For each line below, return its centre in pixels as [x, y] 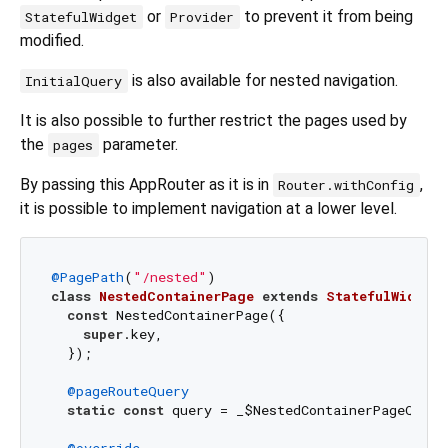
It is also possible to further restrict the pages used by [213, 121]
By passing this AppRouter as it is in [146, 185]
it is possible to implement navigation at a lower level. [208, 209]
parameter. [138, 145]
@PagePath [87, 276]
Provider [202, 17]
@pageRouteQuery [127, 390]
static [90, 409]
